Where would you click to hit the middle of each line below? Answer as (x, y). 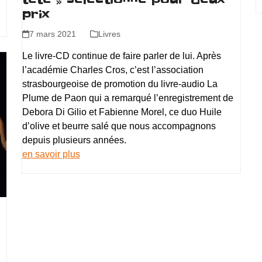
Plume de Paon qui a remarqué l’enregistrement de (127, 98)
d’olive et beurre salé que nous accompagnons (119, 126)
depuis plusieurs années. (74, 140)
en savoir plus (51, 154)
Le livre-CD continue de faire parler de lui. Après (121, 56)
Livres (109, 34)
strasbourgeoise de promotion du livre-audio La (120, 84)
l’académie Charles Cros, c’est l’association (113, 70)
